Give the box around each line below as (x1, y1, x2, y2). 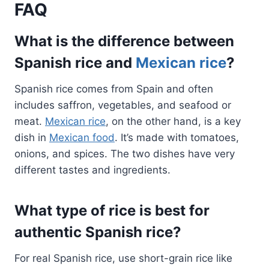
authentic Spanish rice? (14, 223, 181, 241)
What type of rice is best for (14, 201, 210, 219)
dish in (14, 131, 49, 144)
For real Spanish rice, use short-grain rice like (14, 252, 232, 264)
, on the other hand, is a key (106, 115, 241, 127)
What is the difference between (14, 32, 234, 50)
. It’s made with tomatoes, (115, 131, 239, 144)
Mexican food (49, 131, 115, 144)
